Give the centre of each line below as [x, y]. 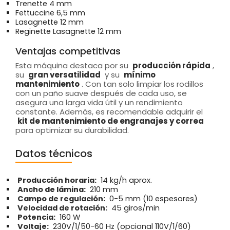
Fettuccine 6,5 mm [50, 13]
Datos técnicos [54, 154]
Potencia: [36, 217]
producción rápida [171, 66]
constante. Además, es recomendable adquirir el [109, 112]
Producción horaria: [57, 180]
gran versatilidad [64, 75]
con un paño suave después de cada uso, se [101, 93]
